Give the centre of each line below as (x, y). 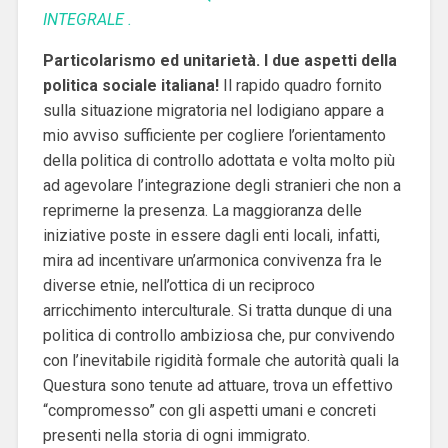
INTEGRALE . (87, 19)
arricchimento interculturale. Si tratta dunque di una (217, 310)
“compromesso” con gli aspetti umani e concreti (209, 410)
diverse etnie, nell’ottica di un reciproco (178, 285)
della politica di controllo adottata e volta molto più (218, 160)
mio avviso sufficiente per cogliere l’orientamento (214, 135)
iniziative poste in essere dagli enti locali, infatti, (211, 235)
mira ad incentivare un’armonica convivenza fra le (212, 260)
